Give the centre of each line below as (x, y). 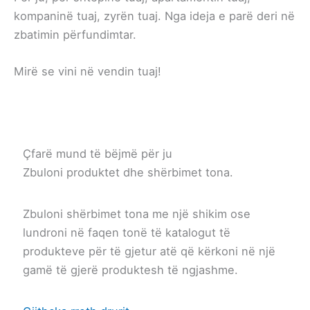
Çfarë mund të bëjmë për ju (97, 154)
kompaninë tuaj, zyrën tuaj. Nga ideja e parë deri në (154, 16)
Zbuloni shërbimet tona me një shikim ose (136, 213)
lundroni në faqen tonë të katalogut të (126, 232)
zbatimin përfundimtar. (75, 34)
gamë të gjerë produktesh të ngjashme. (130, 270)
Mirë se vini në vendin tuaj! (88, 72)
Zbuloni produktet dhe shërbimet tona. (128, 173)
